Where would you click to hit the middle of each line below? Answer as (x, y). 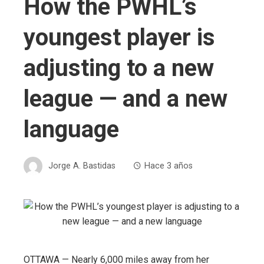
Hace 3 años (169, 166)
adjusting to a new (119, 68)
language (71, 129)
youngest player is (119, 37)
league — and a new (126, 98)
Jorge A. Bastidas (82, 166)
